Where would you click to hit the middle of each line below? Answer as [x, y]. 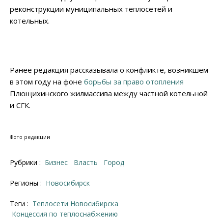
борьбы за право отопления [134, 82]
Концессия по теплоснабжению [67, 214]
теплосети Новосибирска [78, 204]
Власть [88, 163]
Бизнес [58, 163]
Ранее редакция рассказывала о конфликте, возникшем [109, 70]
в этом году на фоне [47, 82]
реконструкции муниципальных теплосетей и [91, 9]
